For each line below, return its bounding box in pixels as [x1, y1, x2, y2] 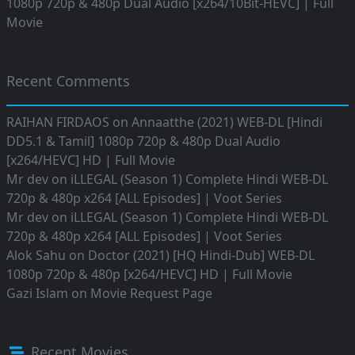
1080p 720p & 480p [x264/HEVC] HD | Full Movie [6, 265, 292, 284]
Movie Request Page [90, 284, 212, 303]
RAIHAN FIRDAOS [6, 113, 109, 132]
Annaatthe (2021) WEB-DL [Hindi [132, 113, 323, 132]
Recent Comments [6, 71, 130, 91]
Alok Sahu [6, 246, 66, 265]
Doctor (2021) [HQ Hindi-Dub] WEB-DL [88, 246, 315, 265]
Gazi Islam [6, 284, 68, 303]
